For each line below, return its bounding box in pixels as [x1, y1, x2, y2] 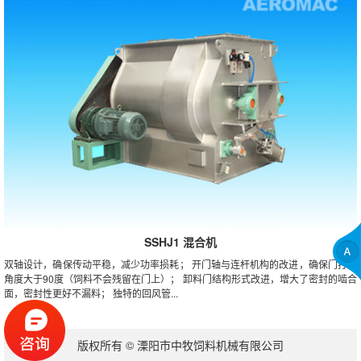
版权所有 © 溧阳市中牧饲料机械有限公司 [77, 336, 284, 353]
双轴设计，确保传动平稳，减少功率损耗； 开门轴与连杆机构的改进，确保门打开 [4, 256, 357, 271]
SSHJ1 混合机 [144, 233, 217, 250]
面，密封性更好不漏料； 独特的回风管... [4, 285, 178, 300]
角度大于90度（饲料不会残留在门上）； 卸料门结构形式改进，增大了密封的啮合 [4, 271, 357, 285]
